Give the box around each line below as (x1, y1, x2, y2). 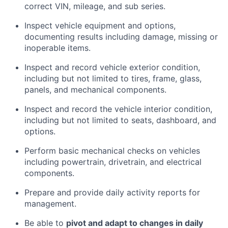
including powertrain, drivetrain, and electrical (24, 157, 202, 167)
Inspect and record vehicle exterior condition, (24, 62, 200, 72)
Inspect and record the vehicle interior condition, (24, 104, 212, 114)
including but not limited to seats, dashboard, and (24, 115, 216, 125)
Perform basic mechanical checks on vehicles (24, 146, 200, 156)
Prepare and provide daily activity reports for (24, 187, 200, 197)
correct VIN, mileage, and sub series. (24, 1, 165, 11)
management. (24, 198, 76, 209)
